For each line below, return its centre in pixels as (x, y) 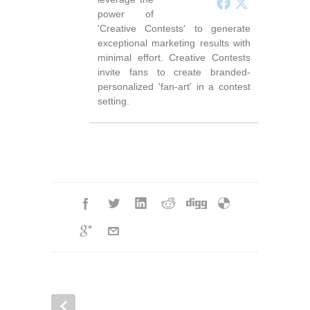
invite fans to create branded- (174, 72)
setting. (113, 101)
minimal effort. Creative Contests (174, 57)
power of (126, 13)
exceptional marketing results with (174, 43)
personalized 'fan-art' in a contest (174, 86)
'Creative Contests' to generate (174, 28)
